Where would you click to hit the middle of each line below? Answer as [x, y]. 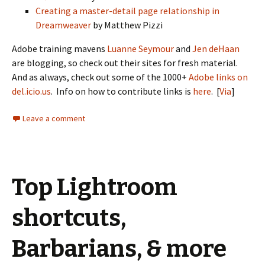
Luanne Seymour [140, 49]
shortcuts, [69, 218]
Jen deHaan [216, 49]
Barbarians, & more [119, 249]
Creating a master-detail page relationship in [127, 11]
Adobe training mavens [59, 49]
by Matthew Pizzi [127, 25]
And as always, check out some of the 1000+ [100, 77]
